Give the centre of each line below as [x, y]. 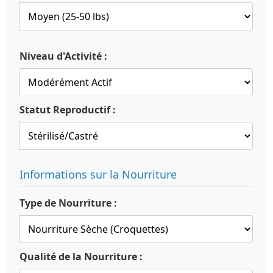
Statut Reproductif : [68, 110]
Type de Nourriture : [68, 203]
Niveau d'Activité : [63, 56]
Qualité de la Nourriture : [81, 257]
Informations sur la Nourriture [98, 174]
